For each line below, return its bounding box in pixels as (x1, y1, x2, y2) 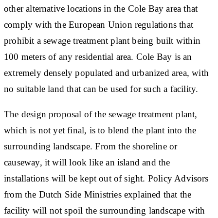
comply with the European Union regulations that (4, 19, 193, 30)
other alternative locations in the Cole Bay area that (4, 3, 198, 14)
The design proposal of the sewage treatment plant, (4, 109, 198, 119)
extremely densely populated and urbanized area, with (4, 67, 209, 78)
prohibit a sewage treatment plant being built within (4, 35, 200, 46)
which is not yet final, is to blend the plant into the (4, 125, 197, 135)
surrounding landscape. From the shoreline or (4, 141, 178, 151)
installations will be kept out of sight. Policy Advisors (4, 173, 209, 183)
